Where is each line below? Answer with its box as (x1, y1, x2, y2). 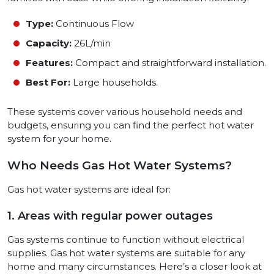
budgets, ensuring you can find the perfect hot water (7, 119, 254, 131)
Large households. (70, 76, 158, 89)
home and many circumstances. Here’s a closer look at (7, 261, 262, 273)
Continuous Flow (53, 18, 134, 30)
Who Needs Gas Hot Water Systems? (7, 158, 232, 173)
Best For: (26, 76, 70, 89)
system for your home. (7, 133, 111, 145)
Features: (26, 57, 73, 69)
